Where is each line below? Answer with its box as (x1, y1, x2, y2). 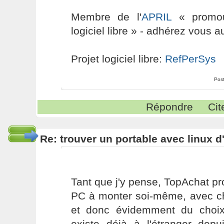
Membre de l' (70, 11, 142, 22)
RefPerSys (164, 53, 216, 64)
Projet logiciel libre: (70, 53, 165, 64)
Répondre (146, 101, 193, 112)
